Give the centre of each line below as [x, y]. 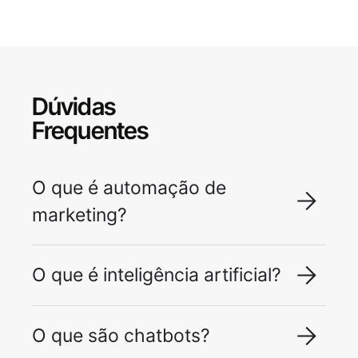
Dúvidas [74, 106]
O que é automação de [129, 187]
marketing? [80, 215]
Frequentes [90, 130]
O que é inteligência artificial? [157, 275]
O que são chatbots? [121, 336]
